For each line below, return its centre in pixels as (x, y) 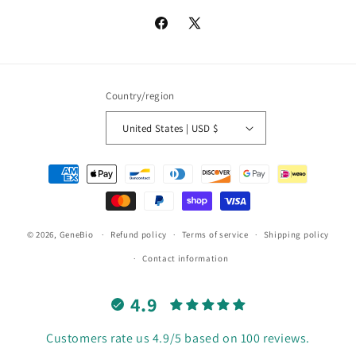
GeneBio (77, 234)
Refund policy (138, 235)
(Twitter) (208, 51)
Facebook (178, 31)
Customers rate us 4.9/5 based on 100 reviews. (178, 339)
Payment (58, 167)
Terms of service (215, 235)
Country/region (140, 96)
